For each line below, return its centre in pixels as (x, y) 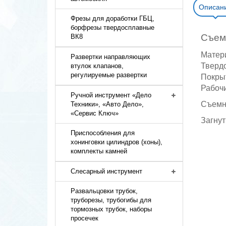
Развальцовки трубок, (104, 191)
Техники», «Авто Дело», (107, 104)
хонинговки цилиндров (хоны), (117, 142)
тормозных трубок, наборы (111, 209)
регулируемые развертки (109, 75)
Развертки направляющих (111, 57)
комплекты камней (99, 151)
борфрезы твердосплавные (113, 27)
